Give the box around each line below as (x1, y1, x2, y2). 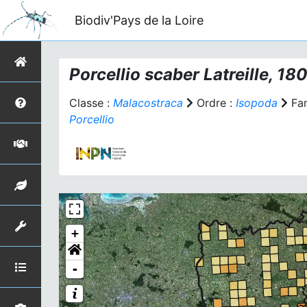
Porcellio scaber (69, 64, 199, 84)
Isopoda (236, 96, 278, 110)
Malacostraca (113, 96, 183, 110)
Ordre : (193, 96, 236, 110)
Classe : (69, 96, 113, 110)
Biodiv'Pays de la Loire (74, 12, 204, 27)
